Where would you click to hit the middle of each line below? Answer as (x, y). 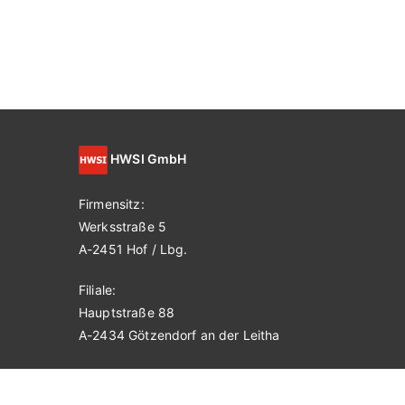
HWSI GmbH (147, 158)
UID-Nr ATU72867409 (146, 375)
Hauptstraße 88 (127, 312)
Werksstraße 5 (122, 226)
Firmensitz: (112, 203)
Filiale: (98, 289)
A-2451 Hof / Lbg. (133, 249)
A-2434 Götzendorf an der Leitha (179, 334)
